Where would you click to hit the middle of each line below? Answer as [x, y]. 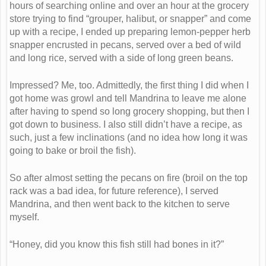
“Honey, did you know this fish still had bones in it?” [117, 245]
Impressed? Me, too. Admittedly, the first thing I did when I [129, 85]
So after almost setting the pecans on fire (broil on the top [129, 178]
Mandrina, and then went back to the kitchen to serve [120, 204]
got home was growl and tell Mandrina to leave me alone [128, 99]
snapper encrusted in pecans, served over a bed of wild [125, 45]
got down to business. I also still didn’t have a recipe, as [126, 125]
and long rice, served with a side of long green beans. [121, 58]
